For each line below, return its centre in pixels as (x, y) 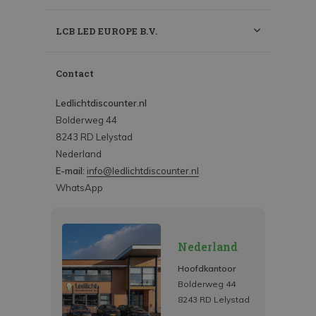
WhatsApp (79, 188)
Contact (75, 74)
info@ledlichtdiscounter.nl (143, 171)
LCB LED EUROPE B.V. (107, 31)
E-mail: (71, 171)
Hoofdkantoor (207, 269)
